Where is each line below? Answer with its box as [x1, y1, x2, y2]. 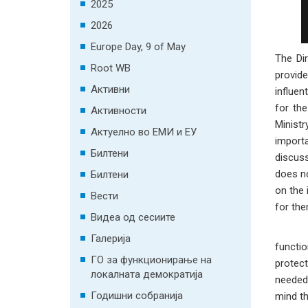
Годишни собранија [91, 289, 183, 302]
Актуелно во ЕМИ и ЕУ [91, 126, 197, 138]
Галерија [91, 232, 131, 245]
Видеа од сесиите [91, 211, 175, 223]
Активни [91, 83, 130, 96]
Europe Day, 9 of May [91, 41, 186, 53]
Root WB [91, 62, 131, 74]
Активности [91, 104, 146, 117]
